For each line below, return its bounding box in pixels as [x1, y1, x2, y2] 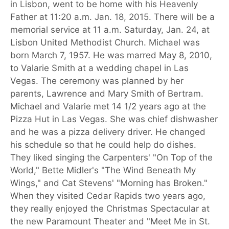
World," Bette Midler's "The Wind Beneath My [10, 165, 196, 176]
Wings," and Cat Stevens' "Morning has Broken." [10, 178, 208, 189]
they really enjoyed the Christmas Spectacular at [10, 203, 210, 214]
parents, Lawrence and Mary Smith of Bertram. [10, 88, 203, 99]
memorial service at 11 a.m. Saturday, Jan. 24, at [10, 25, 210, 35]
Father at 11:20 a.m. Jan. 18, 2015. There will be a [10, 12, 215, 22]
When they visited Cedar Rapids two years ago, [10, 191, 205, 201]
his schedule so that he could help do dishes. [10, 140, 196, 150]
